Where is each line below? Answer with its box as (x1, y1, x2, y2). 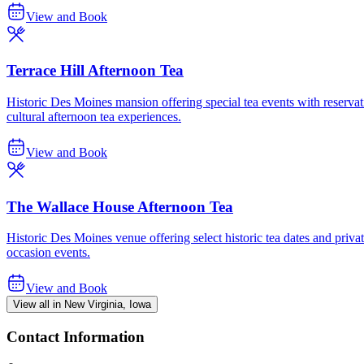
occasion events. (6, 245, 90, 260)
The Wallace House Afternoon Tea (6, 197, 233, 215)
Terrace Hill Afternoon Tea (6, 62, 184, 80)
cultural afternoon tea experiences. (6, 110, 181, 123)
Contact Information (6, 328, 145, 346)
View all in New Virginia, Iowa (13, 298, 151, 311)
